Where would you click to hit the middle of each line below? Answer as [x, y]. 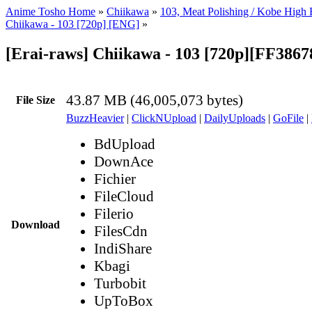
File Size [36, 100]
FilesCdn [121, 231]
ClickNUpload [164, 118]
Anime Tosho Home [50, 11]
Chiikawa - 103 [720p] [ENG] [72, 24]
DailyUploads [235, 118]
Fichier [115, 179]
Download [36, 224]
